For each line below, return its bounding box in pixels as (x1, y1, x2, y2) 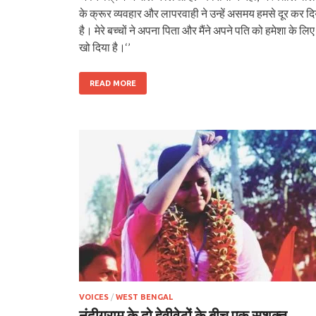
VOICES (79, 292, 109, 301)
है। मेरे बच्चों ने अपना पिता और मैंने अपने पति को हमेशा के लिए (79, 23, 315, 37)
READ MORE (90, 78, 136, 87)
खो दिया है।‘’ (79, 39, 130, 54)
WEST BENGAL (116, 292, 173, 301)
